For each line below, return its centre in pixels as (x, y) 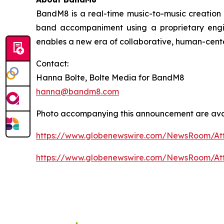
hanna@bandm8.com (77, 92)
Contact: (52, 64)
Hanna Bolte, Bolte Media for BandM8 (110, 78)
